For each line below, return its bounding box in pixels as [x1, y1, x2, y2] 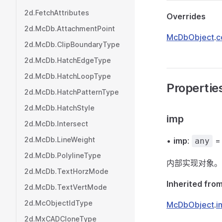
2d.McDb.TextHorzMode [24, 167, 109, 175]
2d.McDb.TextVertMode [24, 183, 107, 191]
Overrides [166, 11, 206, 21]
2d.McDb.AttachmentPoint [24, 24, 115, 33]
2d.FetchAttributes [24, 8, 89, 17]
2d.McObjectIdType [24, 199, 93, 207]
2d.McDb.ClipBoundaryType [24, 40, 120, 49]
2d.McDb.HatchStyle [24, 104, 95, 112]
